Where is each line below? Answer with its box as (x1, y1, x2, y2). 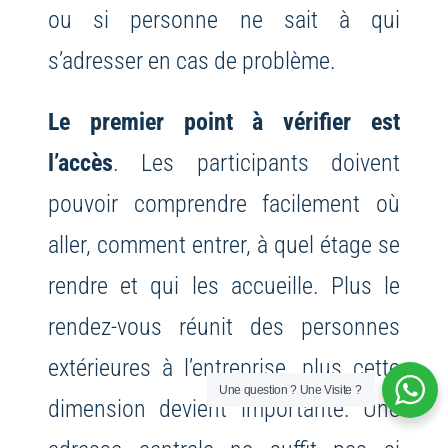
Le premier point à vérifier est (47, 107, 401, 137)
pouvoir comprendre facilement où (47, 189, 401, 219)
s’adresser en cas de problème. (47, 46, 336, 76)
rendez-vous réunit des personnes (47, 312, 401, 342)
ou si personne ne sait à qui (47, 5, 401, 35)
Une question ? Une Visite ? (219, 383, 362, 397)
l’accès (47, 148, 113, 178)
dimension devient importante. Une (47, 394, 401, 424)
